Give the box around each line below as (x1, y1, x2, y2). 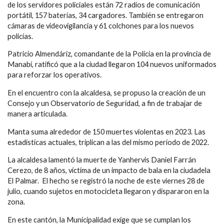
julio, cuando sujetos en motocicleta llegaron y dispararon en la (7, 187, 209, 196)
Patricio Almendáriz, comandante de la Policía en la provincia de (7, 49, 211, 58)
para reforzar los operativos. (7, 70, 101, 79)
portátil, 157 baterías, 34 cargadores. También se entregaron (7, 10, 203, 19)
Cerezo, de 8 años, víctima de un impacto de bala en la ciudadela (7, 166, 210, 175)
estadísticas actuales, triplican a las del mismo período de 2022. (7, 137, 209, 146)
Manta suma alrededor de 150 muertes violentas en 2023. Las (7, 127, 205, 136)
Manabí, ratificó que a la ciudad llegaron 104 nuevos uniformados (7, 60, 216, 69)
